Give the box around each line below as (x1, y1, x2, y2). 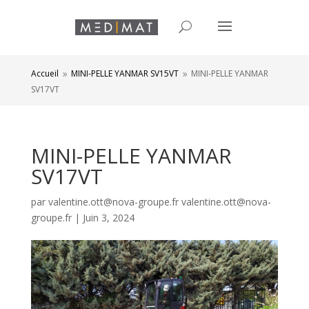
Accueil (30, 68, 59, 79)
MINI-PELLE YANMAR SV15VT (70, 68, 179, 79)
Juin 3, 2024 (82, 211, 134, 224)
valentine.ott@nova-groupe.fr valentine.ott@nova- (48, 195, 271, 208)
